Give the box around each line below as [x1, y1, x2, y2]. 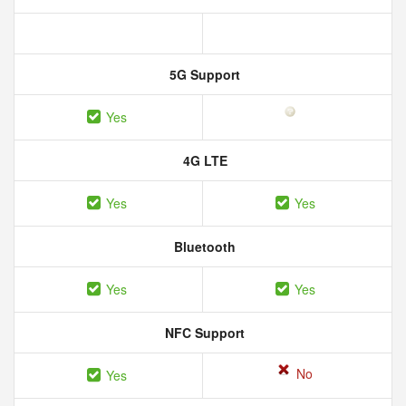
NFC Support [161, 324, 245, 342]
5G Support [166, 65, 240, 83]
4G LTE [179, 151, 227, 169]
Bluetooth [170, 237, 236, 256]
